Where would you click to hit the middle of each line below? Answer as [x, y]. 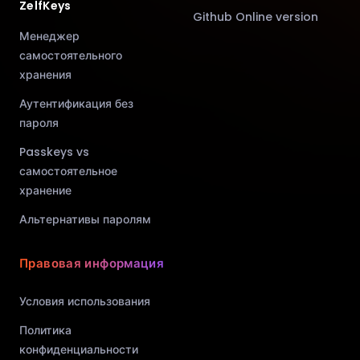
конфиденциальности [79, 350]
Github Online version [256, 17]
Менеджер [49, 37]
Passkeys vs [54, 152]
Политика [45, 331]
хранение [45, 191]
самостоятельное [68, 172]
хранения [45, 75]
